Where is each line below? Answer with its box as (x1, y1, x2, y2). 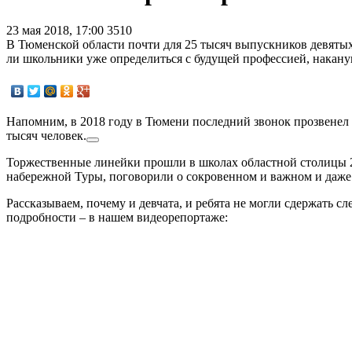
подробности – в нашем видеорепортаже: (6, 210, 228, 224)
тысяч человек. (6, 128, 86, 142)
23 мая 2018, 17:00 (6, 23, 107, 37)
